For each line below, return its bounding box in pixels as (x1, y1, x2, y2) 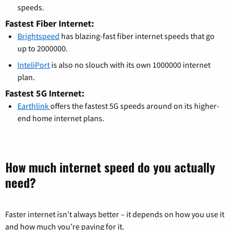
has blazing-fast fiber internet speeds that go (60, 30, 215, 41)
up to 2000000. (17, 43, 68, 53)
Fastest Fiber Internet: (5, 17, 94, 29)
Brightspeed (17, 30, 60, 41)
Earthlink (17, 100, 50, 111)
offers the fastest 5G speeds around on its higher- (50, 100, 219, 111)
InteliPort (17, 59, 50, 70)
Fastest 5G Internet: (5, 87, 84, 99)
